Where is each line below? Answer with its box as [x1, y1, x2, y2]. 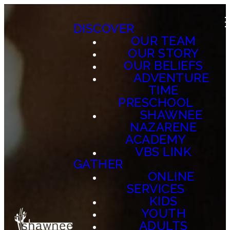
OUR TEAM [130, 33, 196, 48]
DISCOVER [73, 21, 135, 36]
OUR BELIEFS [124, 58, 203, 73]
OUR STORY [128, 46, 199, 61]
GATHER [73, 157, 123, 171]
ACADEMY [125, 132, 186, 147]
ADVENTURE [133, 70, 209, 85]
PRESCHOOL [118, 95, 194, 110]
